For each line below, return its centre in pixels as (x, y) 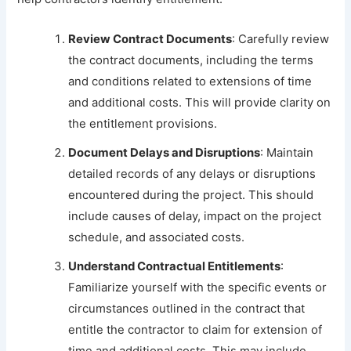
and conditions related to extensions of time (190, 82)
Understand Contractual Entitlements (175, 267)
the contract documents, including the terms (191, 61)
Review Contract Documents (150, 40)
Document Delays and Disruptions (165, 153)
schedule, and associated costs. (157, 238)
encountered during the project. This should (191, 195)
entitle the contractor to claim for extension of (195, 330)
